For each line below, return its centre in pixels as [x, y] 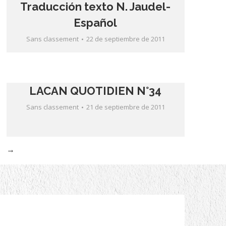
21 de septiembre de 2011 [125, 107]
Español [96, 23]
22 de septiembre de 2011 [125, 39]
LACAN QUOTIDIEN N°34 [96, 91]
